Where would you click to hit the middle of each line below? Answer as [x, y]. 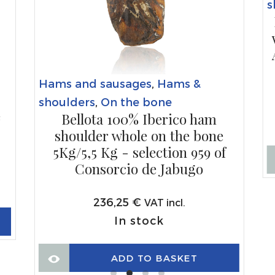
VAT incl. [165, 203]
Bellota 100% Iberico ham [139, 119]
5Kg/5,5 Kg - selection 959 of [139, 153]
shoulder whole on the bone [139, 136]
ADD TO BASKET [154, 258]
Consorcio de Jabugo [139, 169]
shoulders [67, 102]
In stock [139, 220]
